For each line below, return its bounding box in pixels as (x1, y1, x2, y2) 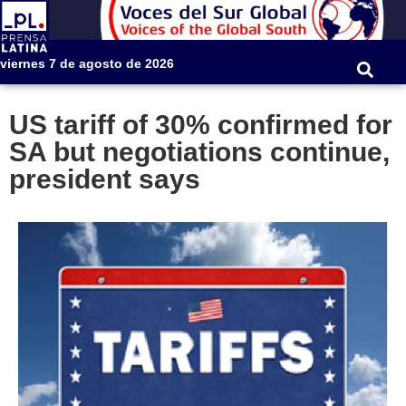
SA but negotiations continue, (9, 137, 390, 168)
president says (9, 164, 200, 195)
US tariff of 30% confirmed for (9, 110, 392, 140)
